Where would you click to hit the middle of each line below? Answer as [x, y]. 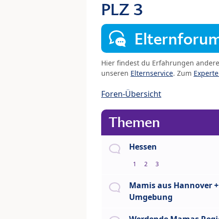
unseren [116, 73]
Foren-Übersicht [131, 94]
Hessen [143, 147]
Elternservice [152, 73]
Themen [134, 122]
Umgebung [151, 197]
